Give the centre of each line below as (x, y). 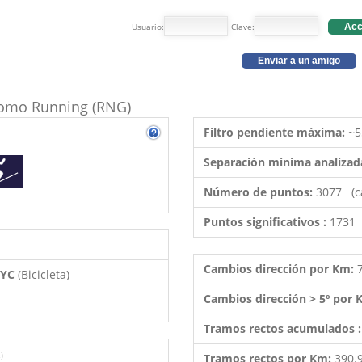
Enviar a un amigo (299, 61)
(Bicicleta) (44, 274)
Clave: (243, 27)
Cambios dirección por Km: (280, 269)
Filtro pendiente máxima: (276, 132)
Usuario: (148, 27)
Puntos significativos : (267, 222)
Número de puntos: (260, 192)
